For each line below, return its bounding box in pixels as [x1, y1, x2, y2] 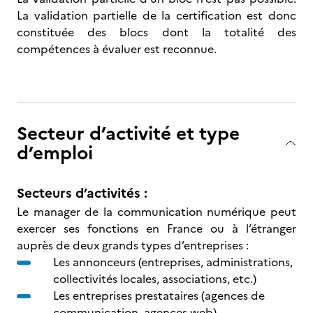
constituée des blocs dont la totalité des [17, 24, 296, 41]
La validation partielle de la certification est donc [17, 7, 296, 24]
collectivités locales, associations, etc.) [53, 270, 256, 287]
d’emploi [17, 139, 93, 166]
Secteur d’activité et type [17, 119, 240, 147]
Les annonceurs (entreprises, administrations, [53, 254, 293, 270]
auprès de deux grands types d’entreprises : [17, 237, 249, 254]
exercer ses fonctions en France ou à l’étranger [17, 220, 296, 237]
